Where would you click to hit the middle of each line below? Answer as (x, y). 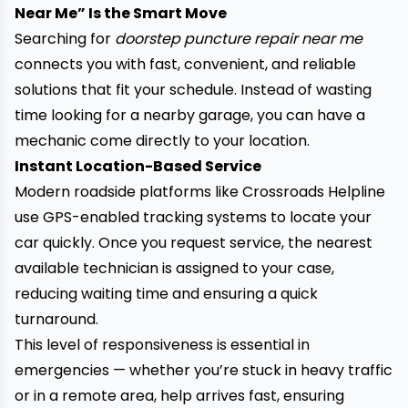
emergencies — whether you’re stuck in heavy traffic (204, 370)
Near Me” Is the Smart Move (121, 13)
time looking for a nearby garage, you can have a (190, 115)
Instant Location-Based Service (138, 166)
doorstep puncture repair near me (239, 39)
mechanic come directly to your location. (162, 141)
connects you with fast (96, 64)
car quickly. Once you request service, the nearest (194, 243)
